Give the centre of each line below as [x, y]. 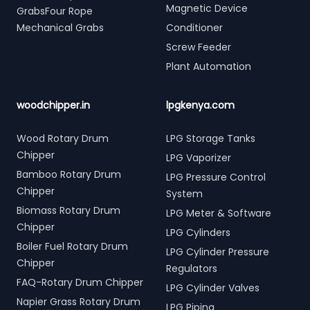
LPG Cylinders [198, 232]
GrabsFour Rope [55, 11]
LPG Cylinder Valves [213, 288]
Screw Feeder [199, 47]
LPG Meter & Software [219, 213]
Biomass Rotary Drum [69, 210]
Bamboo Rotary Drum [69, 174]
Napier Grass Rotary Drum [79, 302]
